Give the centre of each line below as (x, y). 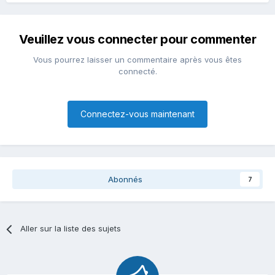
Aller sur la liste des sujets (71, 229)
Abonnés (125, 180)
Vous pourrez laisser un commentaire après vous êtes (137, 60)
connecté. (137, 72)
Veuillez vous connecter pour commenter (137, 40)
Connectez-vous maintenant (137, 114)
